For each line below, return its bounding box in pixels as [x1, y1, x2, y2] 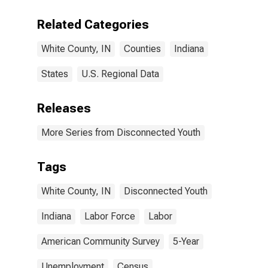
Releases [37, 101, 91, 115]
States [41, 68, 68, 80]
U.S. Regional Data [81, 68, 159, 80]
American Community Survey [41, 236, 160, 247]
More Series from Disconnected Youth [41, 127, 200, 138]
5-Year [173, 236, 199, 247]
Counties [124, 43, 161, 54]
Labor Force [84, 211, 135, 222]
